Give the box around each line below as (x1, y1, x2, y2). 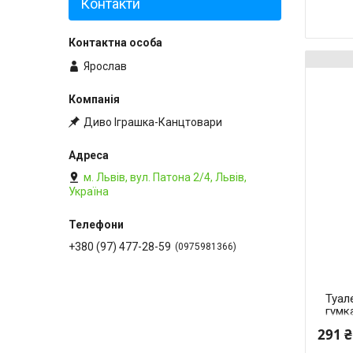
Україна (69, 184, 109, 198)
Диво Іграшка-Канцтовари (84, 115, 222, 128)
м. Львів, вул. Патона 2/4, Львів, (84, 170, 247, 184)
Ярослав (84, 59, 127, 72)
